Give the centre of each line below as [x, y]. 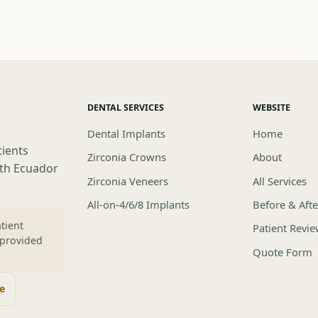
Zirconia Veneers [127, 181]
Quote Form [283, 252]
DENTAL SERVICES [125, 107]
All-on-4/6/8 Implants [138, 204]
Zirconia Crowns [126, 157]
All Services [280, 181]
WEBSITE [272, 107]
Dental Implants [126, 133]
